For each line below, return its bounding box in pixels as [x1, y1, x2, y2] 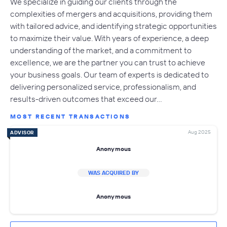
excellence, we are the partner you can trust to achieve [10, 57, 205, 67]
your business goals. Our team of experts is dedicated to [10, 69, 209, 80]
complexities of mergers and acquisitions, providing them [10, 8, 212, 19]
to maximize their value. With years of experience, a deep [10, 32, 209, 43]
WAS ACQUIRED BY [88, 169, 139, 176]
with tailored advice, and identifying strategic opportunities [10, 20, 217, 31]
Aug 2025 [188, 128, 211, 135]
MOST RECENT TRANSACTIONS [10, 112, 131, 120]
